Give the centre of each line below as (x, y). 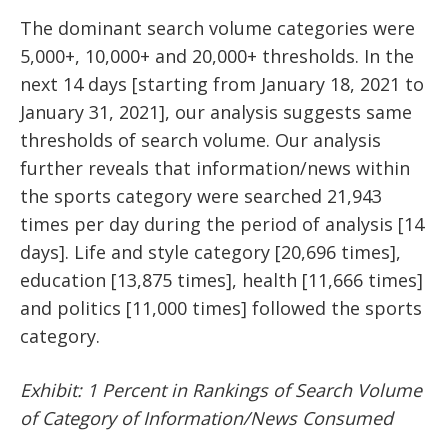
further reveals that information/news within (215, 168)
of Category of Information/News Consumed (206, 418)
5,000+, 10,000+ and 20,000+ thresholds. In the (217, 56)
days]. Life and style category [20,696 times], (210, 252)
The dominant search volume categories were (217, 28)
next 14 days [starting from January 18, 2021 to (222, 84)
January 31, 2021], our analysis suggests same (216, 112)
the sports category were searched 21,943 (201, 196)
